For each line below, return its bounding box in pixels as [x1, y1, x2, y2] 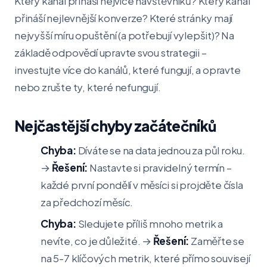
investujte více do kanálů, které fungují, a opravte [14, 63, 241, 76]
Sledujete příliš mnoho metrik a [76, 217, 223, 230]
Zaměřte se [189, 234, 245, 247]
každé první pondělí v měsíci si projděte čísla [41, 178, 243, 191]
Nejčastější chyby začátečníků [14, 117, 216, 135]
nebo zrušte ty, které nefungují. [14, 80, 161, 94]
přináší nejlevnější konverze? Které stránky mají [14, 11, 233, 24]
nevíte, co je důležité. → [41, 234, 153, 247]
